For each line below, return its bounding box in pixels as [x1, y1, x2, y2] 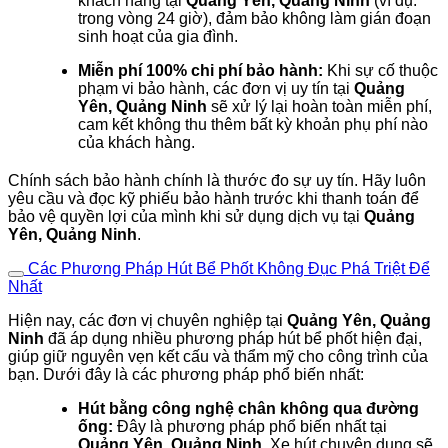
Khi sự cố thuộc [323, 61, 438, 79]
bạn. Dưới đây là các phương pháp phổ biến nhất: [8, 365, 364, 383]
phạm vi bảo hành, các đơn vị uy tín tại [78, 79, 354, 97]
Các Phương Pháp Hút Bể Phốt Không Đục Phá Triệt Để [28, 259, 430, 277]
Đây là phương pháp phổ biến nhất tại [113, 417, 387, 435]
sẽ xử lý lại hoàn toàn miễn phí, [207, 97, 432, 115]
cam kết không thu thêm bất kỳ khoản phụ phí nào [78, 115, 428, 133]
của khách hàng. [78, 133, 195, 151]
